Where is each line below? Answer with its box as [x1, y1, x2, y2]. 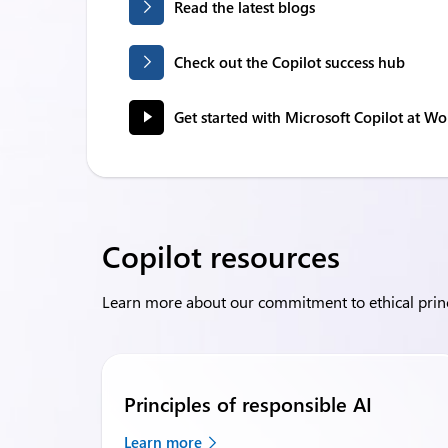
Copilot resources [102, 236, 340, 276]
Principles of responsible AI [124, 390, 372, 417]
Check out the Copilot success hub [174, 52, 405, 72]
